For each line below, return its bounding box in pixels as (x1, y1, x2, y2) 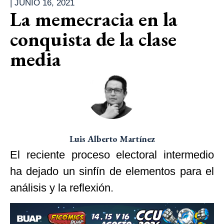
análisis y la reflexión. (10, 181, 113, 194)
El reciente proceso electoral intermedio (10, 148, 214, 161)
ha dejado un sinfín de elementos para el (10, 164, 214, 177)
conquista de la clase (10, 25, 176, 52)
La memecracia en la (10, 5, 177, 32)
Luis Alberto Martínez (69, 132, 155, 144)
